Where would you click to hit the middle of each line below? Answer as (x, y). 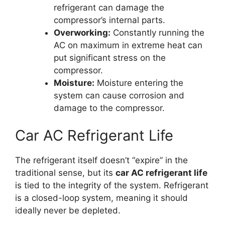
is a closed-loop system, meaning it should (101, 198)
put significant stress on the (109, 58)
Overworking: (82, 32)
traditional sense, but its (65, 173)
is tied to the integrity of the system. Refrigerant (112, 186)
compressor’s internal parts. (109, 20)
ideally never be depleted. (68, 211)
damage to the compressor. (109, 108)
